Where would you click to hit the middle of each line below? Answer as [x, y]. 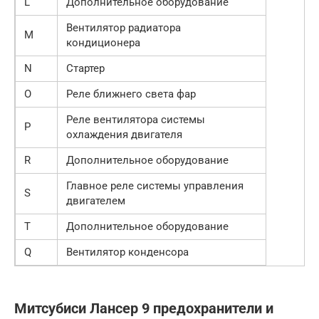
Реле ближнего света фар [131, 94]
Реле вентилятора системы [136, 119]
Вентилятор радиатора [124, 27]
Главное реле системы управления [155, 185]
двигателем [96, 200]
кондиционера [103, 42]
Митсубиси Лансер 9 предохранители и [144, 309]
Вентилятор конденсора [127, 252]
